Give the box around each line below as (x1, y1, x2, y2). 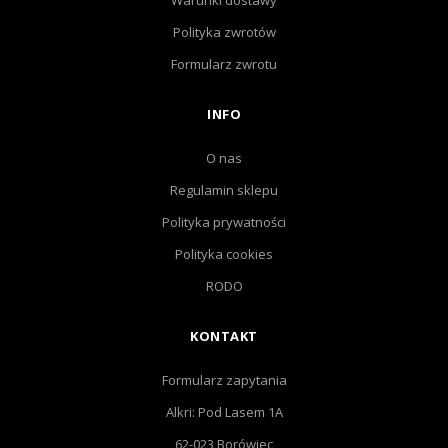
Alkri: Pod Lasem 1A (165, 403, 283, 421)
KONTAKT (190, 327, 258, 345)
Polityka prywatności (162, 213, 286, 231)
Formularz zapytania (161, 371, 287, 389)
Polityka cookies (175, 245, 273, 263)
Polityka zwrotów (172, 23, 276, 41)
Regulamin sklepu (170, 181, 278, 199)
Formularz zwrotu (171, 55, 277, 73)
